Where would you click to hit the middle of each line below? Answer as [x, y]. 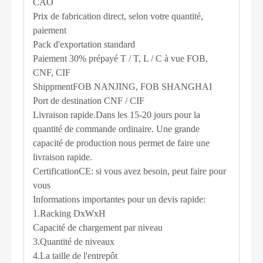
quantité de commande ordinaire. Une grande [116, 129]
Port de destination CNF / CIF [89, 100]
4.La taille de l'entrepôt [75, 255]
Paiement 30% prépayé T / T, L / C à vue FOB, [120, 58]
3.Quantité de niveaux [74, 241]
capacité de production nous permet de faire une [121, 143]
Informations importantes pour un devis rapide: [119, 199]
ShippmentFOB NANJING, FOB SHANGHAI [122, 86]
